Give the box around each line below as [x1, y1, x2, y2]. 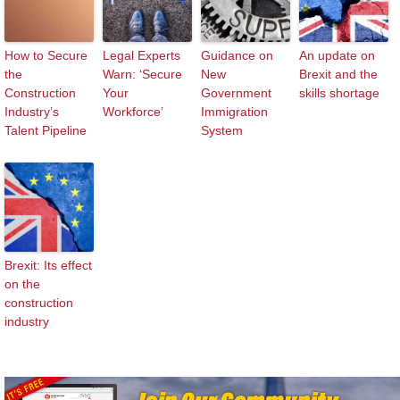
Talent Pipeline [4, 123, 87, 138]
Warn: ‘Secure [103, 67, 182, 82]
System [201, 123, 243, 138]
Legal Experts [103, 48, 180, 63]
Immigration [201, 104, 268, 120]
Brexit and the [299, 67, 378, 82]
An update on [299, 48, 375, 63]
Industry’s [4, 104, 59, 120]
